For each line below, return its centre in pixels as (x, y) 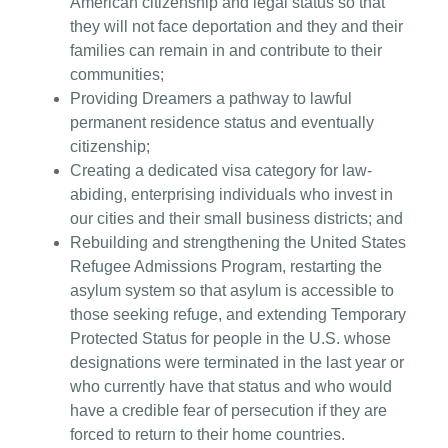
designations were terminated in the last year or (237, 362)
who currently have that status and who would (231, 386)
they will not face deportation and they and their (236, 26)
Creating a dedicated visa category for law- (221, 170)
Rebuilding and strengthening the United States (238, 242)
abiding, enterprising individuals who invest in (231, 194)
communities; (117, 74)
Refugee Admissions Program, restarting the (226, 266)
